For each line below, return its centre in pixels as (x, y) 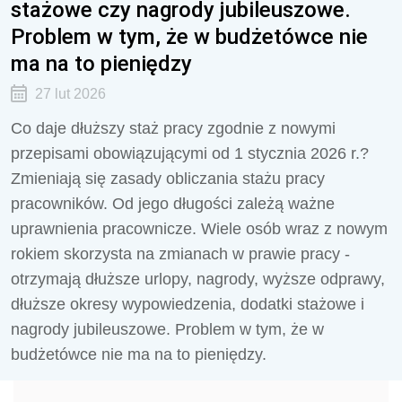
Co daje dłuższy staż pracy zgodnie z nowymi (173, 128)
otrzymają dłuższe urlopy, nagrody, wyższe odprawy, (198, 279)
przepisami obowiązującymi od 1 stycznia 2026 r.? (190, 153)
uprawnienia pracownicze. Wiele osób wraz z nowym (199, 229)
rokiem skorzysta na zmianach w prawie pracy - (180, 254)
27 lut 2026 (70, 94)
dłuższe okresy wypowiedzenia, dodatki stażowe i (188, 304)
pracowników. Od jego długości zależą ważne (173, 204)
